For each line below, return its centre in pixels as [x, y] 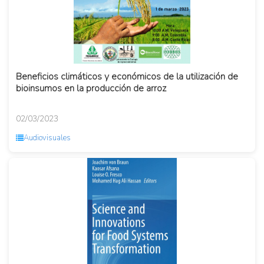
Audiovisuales [47, 138]
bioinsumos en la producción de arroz [91, 89]
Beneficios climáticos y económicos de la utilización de [127, 77]
